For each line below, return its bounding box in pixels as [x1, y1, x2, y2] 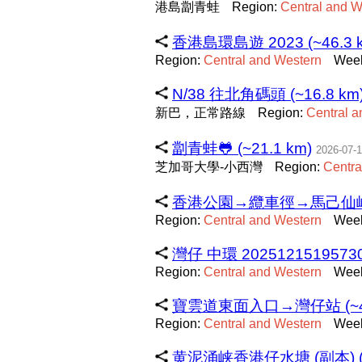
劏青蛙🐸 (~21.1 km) [172, 140, 312, 157]
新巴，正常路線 [155, 106, 246, 120]
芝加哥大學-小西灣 [155, 160, 263, 174]
